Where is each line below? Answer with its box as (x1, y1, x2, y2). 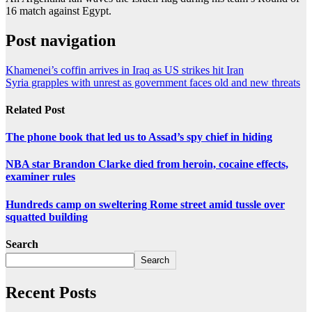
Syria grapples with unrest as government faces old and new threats (6, 76, 300, 88)
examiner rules (6, 171, 75, 183)
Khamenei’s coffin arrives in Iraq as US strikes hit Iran (6, 63, 244, 76)
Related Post (6, 103, 65, 116)
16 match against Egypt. (6, 4, 111, 17)
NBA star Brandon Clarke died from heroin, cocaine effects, (6, 158, 288, 171)
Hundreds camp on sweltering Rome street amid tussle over (6, 198, 285, 210)
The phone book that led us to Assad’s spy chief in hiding (6, 131, 272, 143)
